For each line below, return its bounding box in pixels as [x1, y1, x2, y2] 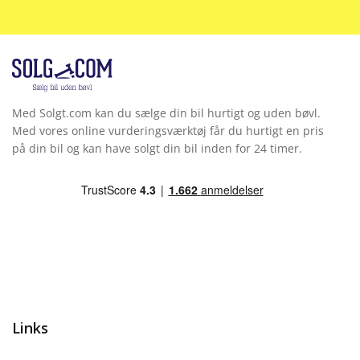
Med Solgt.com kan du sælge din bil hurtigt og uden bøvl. [12, 105, 321, 121]
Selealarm [48, 111, 103, 128]
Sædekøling [48, 32, 112, 49]
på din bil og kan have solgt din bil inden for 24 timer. [12, 141, 302, 157]
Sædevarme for [48, 72, 133, 88]
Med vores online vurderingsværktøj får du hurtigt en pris [12, 123, 324, 139]
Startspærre [48, 190, 113, 207]
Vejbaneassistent [48, 229, 141, 246]
